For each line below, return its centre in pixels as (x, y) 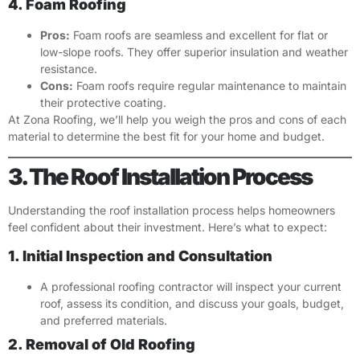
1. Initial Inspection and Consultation (140, 256)
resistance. (69, 69)
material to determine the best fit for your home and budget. (166, 137)
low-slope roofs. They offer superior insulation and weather (194, 52)
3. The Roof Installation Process (160, 176)
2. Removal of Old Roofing (102, 345)
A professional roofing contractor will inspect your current (191, 287)
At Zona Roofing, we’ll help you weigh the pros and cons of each (177, 120)
